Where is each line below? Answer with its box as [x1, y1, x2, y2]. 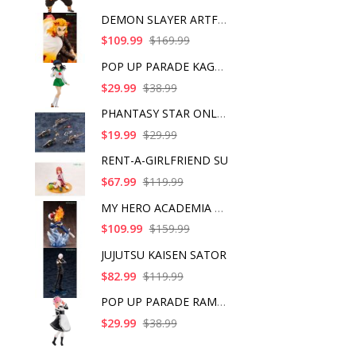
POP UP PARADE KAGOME [214, 58, 223, 74]
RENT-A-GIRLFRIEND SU [100, 153, 228, 168]
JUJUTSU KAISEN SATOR [100, 246, 226, 262]
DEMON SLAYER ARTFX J [217, 11, 226, 27]
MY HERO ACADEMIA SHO [214, 199, 223, 215]
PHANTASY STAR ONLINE [216, 106, 226, 122]
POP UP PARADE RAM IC [216, 294, 226, 310]
